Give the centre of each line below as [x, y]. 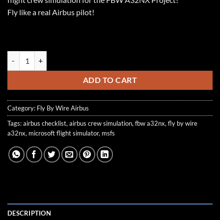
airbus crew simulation [101, 123]
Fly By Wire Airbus [63, 108]
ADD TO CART [110, 80]
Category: [22, 108]
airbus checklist [45, 123]
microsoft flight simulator [64, 133]
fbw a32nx [150, 123]
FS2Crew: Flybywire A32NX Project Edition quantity [87, 56]
